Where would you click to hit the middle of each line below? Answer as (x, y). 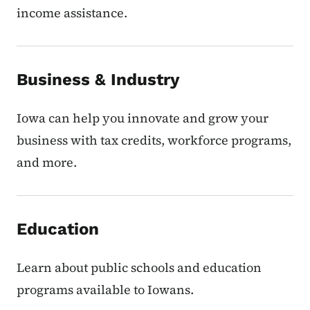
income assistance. (72, 13)
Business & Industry (98, 80)
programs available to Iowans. (105, 290)
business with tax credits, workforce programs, (154, 140)
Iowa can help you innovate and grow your (143, 118)
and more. (47, 163)
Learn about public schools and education (139, 268)
